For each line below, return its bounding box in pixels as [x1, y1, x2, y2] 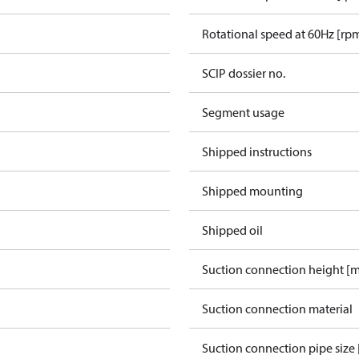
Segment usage [202, 104, 284, 120]
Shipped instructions [202, 143, 312, 159]
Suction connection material [202, 301, 353, 317]
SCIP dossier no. [202, 65, 285, 81]
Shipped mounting [202, 183, 303, 199]
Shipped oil [202, 222, 263, 238]
